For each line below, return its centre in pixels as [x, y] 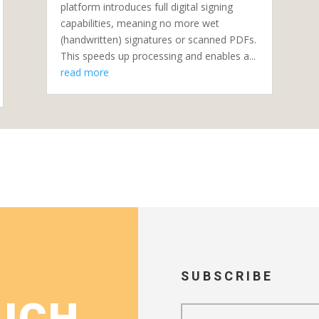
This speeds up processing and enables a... [158, 56]
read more [84, 72]
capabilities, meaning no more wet [140, 23]
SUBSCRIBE [227, 277]
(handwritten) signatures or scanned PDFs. [158, 39]
